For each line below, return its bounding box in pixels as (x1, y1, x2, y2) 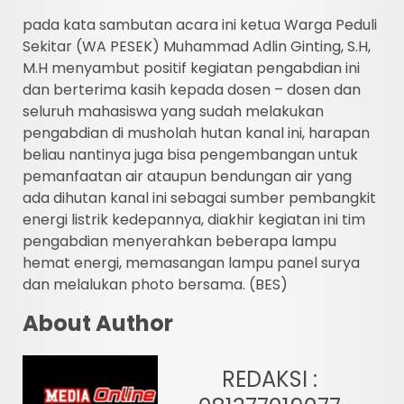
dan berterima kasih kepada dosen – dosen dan (23, 78, 361, 100)
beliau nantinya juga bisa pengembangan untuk (23, 143, 358, 165)
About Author (23, 308, 173, 338)
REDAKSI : (222, 363, 317, 394)
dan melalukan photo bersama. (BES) (23, 273, 288, 295)
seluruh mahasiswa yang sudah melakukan (23, 100, 324, 122)
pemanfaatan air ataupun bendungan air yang (23, 165, 352, 187)
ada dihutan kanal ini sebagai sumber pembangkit (23, 187, 376, 208)
